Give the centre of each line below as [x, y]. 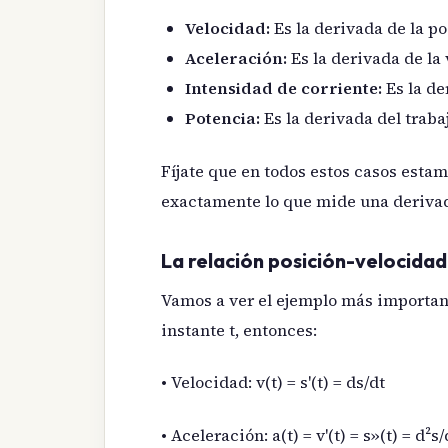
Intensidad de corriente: [283, 88]
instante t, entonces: [239, 329]
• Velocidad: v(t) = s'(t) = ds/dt [273, 382]
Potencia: [222, 118]
